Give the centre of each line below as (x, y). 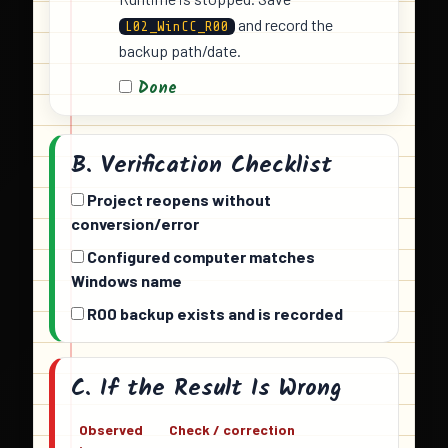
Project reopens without (177, 200)
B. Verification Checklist (201, 166)
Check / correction (232, 430)
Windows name (126, 281)
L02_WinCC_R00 (177, 27)
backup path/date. (180, 51)
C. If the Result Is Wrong (206, 389)
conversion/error (135, 224)
